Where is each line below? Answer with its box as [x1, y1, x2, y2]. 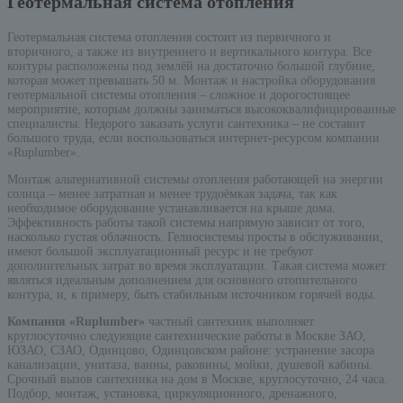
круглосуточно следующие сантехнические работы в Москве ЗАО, [7, 329, 366, 344]
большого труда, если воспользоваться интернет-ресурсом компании [7, 131, 380, 146]
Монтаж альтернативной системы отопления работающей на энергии [7, 173, 383, 187]
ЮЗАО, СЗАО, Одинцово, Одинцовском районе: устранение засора [7, 344, 374, 358]
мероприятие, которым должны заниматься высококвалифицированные [7, 103, 396, 117]
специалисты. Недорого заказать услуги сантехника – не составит [7, 117, 365, 131]
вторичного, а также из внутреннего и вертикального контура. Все [7, 45, 372, 59]
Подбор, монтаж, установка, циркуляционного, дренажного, [7, 387, 337, 401]
